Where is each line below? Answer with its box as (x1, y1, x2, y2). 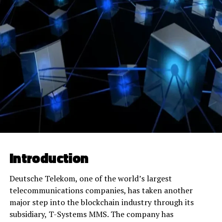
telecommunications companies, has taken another (9, 184, 193, 196)
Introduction (9, 146, 89, 168)
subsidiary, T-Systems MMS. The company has (9, 208, 173, 220)
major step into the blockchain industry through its (9, 196, 194, 208)
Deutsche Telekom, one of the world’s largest (9, 172, 172, 184)
